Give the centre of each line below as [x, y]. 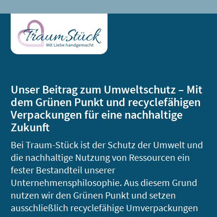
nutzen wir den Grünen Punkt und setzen [93, 195]
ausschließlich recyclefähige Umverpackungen [105, 207]
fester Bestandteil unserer [63, 170]
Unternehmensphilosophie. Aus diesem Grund [104, 182]
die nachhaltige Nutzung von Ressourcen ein [101, 157]
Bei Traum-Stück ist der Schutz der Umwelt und [107, 144]
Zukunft [30, 127]
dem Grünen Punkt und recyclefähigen [106, 102]
